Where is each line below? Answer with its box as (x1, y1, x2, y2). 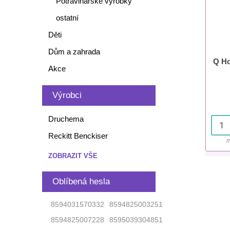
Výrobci (52, 90, 82, 100)
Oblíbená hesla (52, 177, 110, 186)
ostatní (55, 13, 79, 22)
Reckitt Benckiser (48, 131, 108, 140)
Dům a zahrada (48, 47, 100, 56)
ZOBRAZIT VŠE (48, 152, 98, 160)
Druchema (48, 114, 84, 123)
